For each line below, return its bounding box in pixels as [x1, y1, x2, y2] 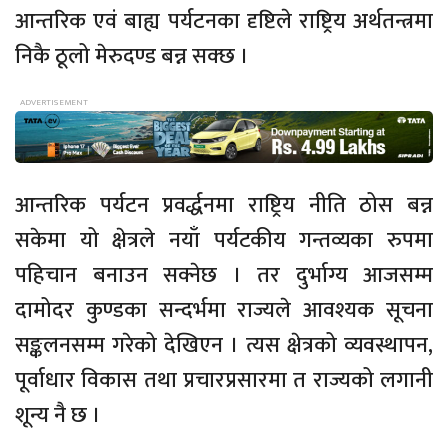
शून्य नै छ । [15, 397, 101, 435]
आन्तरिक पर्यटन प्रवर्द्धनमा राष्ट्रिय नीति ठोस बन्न [15, 187, 433, 225]
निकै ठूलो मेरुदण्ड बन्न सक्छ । [15, 38, 249, 76]
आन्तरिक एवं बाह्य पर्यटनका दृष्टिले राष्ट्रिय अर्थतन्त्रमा [15, 3, 433, 41]
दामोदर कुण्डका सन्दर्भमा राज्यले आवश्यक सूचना [15, 292, 433, 330]
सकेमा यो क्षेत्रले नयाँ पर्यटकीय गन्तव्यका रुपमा [15, 222, 433, 260]
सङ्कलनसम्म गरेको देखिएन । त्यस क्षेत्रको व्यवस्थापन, [15, 327, 433, 365]
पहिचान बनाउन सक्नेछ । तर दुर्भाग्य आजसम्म [15, 257, 433, 295]
